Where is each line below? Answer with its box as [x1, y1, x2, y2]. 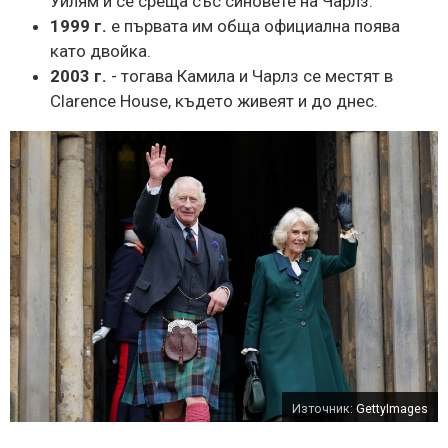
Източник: [292, 401, 356, 416]
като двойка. [50, 40, 151, 61]
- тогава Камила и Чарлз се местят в [107, 65, 393, 86]
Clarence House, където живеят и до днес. [50, 90, 378, 111]
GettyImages [356, 401, 428, 416]
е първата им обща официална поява [107, 15, 400, 36]
